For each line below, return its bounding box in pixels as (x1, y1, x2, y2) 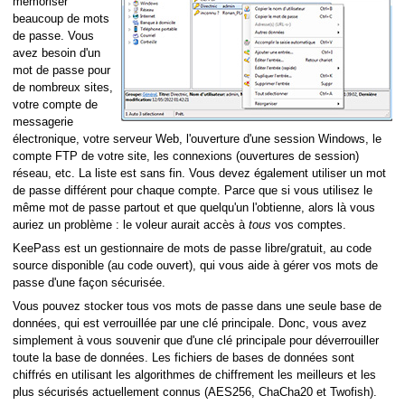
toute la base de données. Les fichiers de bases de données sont (13, 351, 354, 364)
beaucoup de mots (13, 12, 109, 25)
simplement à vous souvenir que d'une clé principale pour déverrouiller (13, 334, 379, 347)
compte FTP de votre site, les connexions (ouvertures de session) (13, 149, 359, 163)
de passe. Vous (13, 29, 94, 42)
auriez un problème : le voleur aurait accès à (13, 218, 249, 231)
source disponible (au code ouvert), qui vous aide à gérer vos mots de (13, 259, 378, 272)
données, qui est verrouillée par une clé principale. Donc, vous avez (13, 316, 367, 330)
